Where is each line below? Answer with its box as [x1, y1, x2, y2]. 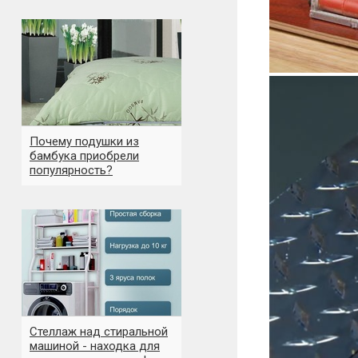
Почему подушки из [30, 134, 139, 149]
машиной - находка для [30, 339, 160, 353]
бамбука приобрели [30, 149, 139, 163]
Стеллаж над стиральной [30, 324, 168, 339]
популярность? [30, 163, 113, 177]
